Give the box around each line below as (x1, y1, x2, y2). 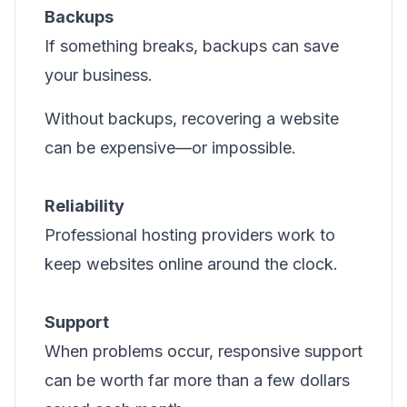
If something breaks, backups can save (45, 36, 339, 55)
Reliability (45, 196, 124, 215)
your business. (45, 65, 153, 84)
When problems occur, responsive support (45, 342, 362, 361)
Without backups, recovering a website (45, 109, 339, 128)
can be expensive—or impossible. (45, 138, 296, 157)
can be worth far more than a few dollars (45, 371, 350, 390)
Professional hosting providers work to (45, 225, 335, 244)
